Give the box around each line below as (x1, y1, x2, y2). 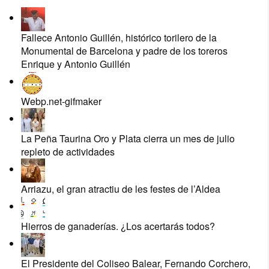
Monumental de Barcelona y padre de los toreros (21, 43, 228, 58)
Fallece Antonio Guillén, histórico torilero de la (21, 30, 217, 44)
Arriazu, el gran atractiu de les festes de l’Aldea (21, 181, 220, 196)
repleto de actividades (21, 144, 115, 159)
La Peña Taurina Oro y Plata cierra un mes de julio (21, 131, 235, 145)
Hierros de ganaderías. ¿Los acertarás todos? (21, 219, 215, 233)
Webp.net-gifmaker (21, 94, 101, 108)
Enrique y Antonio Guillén (21, 56, 130, 71)
